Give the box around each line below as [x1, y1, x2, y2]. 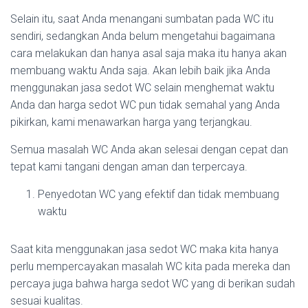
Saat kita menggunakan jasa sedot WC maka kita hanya [10, 243, 278, 256]
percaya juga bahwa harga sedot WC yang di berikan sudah [10, 277, 295, 291]
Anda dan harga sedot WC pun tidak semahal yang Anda [10, 98, 280, 112]
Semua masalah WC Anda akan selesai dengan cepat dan [10, 143, 288, 157]
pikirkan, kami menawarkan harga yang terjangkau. [10, 115, 252, 129]
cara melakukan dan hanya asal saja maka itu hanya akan [10, 47, 287, 60]
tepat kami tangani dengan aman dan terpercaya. [10, 160, 247, 174]
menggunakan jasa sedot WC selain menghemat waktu [10, 81, 274, 95]
